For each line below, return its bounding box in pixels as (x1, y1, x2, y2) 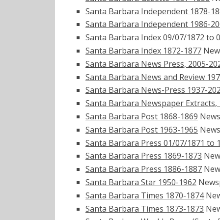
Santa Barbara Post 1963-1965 (85, 124, 198, 135)
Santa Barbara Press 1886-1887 (85, 164, 202, 175)
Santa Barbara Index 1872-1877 (85, 45, 201, 56)
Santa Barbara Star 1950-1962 (85, 176, 196, 188)
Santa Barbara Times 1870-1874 (85, 190, 204, 201)
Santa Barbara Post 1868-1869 (85, 110, 198, 122)
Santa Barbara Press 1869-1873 (85, 150, 202, 162)
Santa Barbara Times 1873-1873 (85, 203, 204, 214)
